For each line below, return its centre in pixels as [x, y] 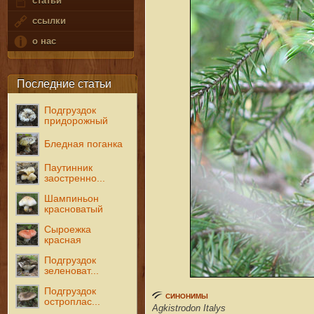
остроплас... [73, 301]
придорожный [76, 121]
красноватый [74, 209]
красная [63, 240]
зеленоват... [72, 271]
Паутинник [69, 168]
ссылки [47, 21]
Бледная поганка [84, 144]
